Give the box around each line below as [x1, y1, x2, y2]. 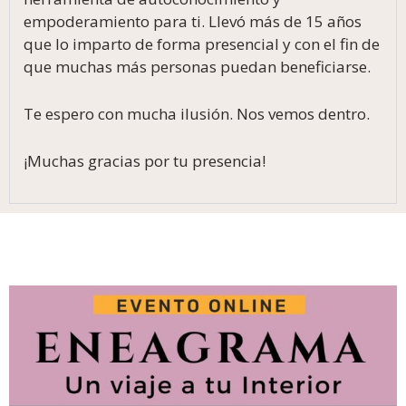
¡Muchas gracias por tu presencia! [24, 150, 266, 172]
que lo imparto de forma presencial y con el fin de [24, 33, 380, 54]
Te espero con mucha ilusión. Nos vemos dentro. [24, 102, 370, 124]
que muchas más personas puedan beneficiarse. [24, 55, 371, 77]
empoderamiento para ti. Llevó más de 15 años [24, 10, 362, 32]
